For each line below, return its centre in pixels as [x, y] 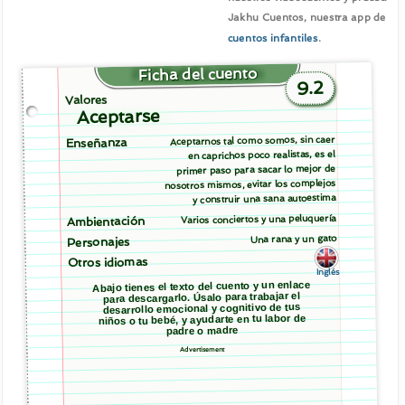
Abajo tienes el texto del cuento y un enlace [202, 287]
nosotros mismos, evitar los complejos [250, 184]
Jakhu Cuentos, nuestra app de [306, 18]
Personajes [99, 242]
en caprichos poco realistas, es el [262, 155]
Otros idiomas [108, 262]
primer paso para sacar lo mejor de [256, 170]
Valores [86, 100]
